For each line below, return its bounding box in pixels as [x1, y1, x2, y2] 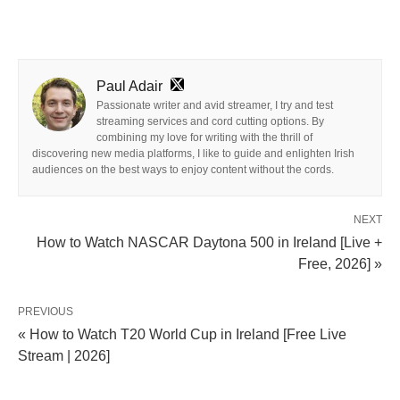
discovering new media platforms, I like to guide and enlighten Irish [32, 146, 354, 160]
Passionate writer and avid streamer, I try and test [96, 98, 333, 112]
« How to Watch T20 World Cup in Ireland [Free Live [18, 326, 346, 342]
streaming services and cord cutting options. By [96, 114, 324, 128]
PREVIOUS [18, 304, 73, 318]
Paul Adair [96, 78, 162, 94]
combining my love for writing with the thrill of [96, 130, 312, 144]
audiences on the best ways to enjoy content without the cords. [32, 162, 334, 176]
